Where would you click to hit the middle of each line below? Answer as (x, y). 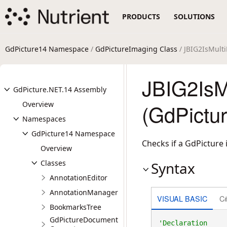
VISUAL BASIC (182, 198)
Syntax (173, 168)
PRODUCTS (141, 16)
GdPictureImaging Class (136, 49)
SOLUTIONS (195, 16)
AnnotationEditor (79, 178)
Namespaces (44, 119)
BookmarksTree (75, 207)
